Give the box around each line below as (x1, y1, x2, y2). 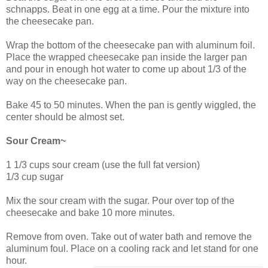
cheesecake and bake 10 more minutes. (6, 207, 175, 218)
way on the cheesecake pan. (6, 75, 127, 86)
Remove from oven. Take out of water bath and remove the (6, 231, 252, 242)
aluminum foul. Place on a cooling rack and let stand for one (6, 243, 258, 254)
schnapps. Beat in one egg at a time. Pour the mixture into (6, 4, 249, 14)
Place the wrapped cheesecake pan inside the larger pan (6, 51, 247, 62)
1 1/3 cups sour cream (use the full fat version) (6, 159, 200, 170)
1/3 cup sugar (6, 171, 63, 182)
